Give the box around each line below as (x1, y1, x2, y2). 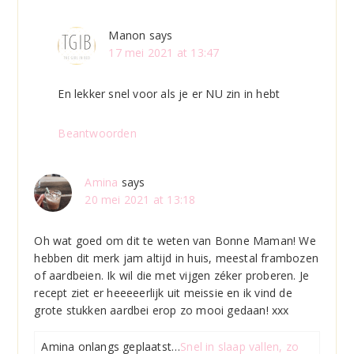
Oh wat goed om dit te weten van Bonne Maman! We (34, 232, 316, 248)
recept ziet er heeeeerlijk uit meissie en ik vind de (34, 284, 292, 300)
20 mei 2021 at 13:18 (85, 191, 196, 207)
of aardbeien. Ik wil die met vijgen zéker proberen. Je (34, 267, 310, 283)
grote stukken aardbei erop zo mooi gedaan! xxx (34, 302, 289, 318)
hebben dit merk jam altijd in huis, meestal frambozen (34, 250, 318, 265)
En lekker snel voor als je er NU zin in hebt (58, 85, 281, 101)
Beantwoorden (58, 125, 137, 141)
